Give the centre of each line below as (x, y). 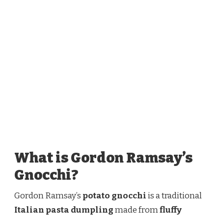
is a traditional (174, 195)
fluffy (171, 210)
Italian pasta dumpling (64, 210)
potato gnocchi (114, 195)
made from (137, 210)
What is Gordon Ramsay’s (103, 158)
